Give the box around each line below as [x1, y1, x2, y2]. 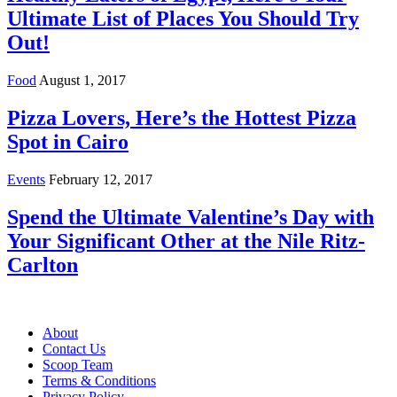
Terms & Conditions [43, 373, 156, 388]
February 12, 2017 [49, 172, 152, 188]
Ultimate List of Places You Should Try [7, 7, 359, 31]
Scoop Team [43, 357, 113, 372]
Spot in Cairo [7, 130, 128, 154]
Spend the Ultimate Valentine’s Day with [7, 206, 374, 230]
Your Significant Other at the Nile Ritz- [7, 230, 365, 253]
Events [7, 172, 45, 188]
